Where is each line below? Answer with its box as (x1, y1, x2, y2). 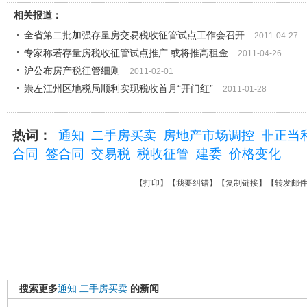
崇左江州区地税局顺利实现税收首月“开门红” (24, 83, 213, 94)
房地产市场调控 (163, 128, 254, 143)
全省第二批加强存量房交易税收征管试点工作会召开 (24, 29, 245, 40)
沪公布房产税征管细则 (24, 65, 120, 76)
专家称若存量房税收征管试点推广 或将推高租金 (24, 47, 228, 58)
